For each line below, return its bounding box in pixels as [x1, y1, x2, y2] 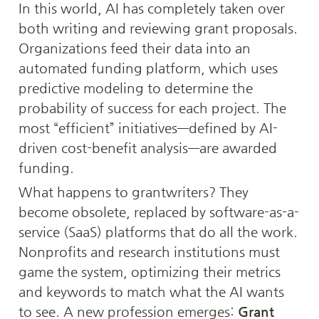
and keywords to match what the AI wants [19, 283, 284, 299]
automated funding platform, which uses [19, 60, 278, 75]
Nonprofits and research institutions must [19, 244, 280, 259]
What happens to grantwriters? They [19, 184, 249, 199]
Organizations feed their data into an [19, 40, 251, 56]
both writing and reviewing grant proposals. [19, 20, 298, 36]
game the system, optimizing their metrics [19, 263, 281, 279]
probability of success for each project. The [19, 100, 286, 115]
